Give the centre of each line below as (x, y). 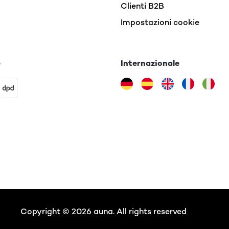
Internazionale (150, 63)
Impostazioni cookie (160, 22)
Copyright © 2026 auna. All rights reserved (104, 211)
